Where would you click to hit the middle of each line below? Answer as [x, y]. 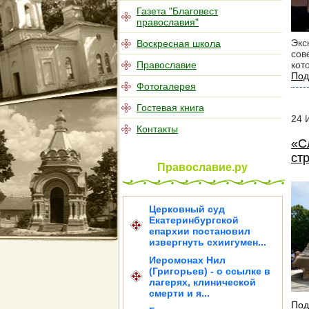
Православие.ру [202, 167]
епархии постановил [200, 231]
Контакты [157, 129]
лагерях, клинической [202, 282]
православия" [168, 22]
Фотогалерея [166, 86]
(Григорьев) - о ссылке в [210, 271]
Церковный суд [187, 209]
